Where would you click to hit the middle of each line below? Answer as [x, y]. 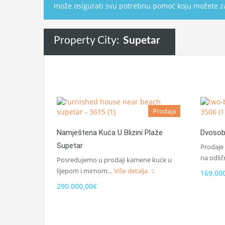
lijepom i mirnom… [85, 171]
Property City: [88, 40]
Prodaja [164, 111]
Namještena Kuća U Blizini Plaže [110, 133]
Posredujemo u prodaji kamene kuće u [114, 160]
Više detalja [132, 171]
